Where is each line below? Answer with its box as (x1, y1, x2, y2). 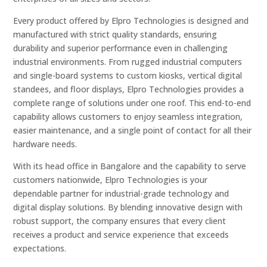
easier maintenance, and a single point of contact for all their (13, 125, 252, 136)
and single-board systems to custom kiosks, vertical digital (13, 70, 243, 82)
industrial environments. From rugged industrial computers (13, 56, 243, 68)
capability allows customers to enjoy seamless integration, (13, 111, 243, 123)
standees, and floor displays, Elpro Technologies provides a (13, 83, 244, 95)
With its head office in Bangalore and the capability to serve (13, 160, 247, 172)
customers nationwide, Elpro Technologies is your (13, 174, 208, 186)
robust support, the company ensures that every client (13, 215, 226, 227)
